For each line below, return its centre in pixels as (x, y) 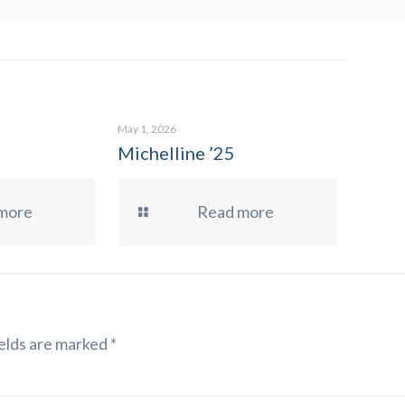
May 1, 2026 (146, 129)
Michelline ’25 (176, 153)
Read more (235, 212)
